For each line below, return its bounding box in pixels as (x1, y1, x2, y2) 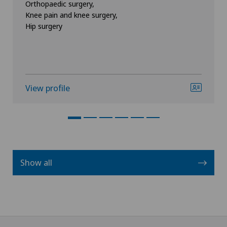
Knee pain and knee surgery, (25, 10, 118, 20)
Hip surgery (25, 21, 62, 31)
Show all (20, 157, 52, 168)
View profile (25, 82, 70, 94)
